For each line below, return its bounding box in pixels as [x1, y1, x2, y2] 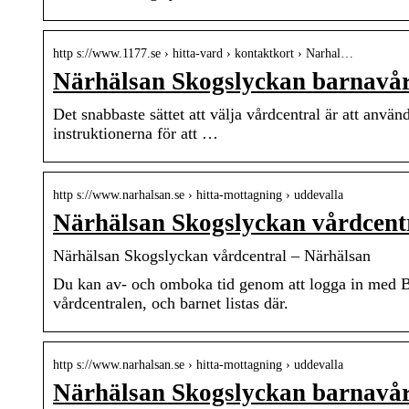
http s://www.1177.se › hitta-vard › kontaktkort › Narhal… [53, 47, 353, 61]
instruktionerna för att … [53, 124, 218, 143]
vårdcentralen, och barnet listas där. [53, 294, 288, 313]
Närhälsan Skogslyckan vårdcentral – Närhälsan [53, 246, 371, 266]
